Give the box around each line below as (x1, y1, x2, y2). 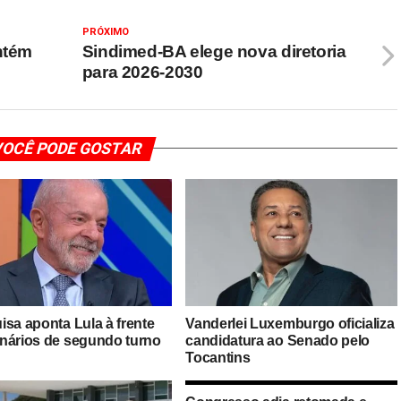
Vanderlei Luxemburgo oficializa (185, 315, 395, 331)
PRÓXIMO (81, 25, 129, 38)
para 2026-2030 (81, 62, 203, 81)
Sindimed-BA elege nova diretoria (81, 41, 346, 61)
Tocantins (185, 349, 251, 365)
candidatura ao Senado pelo (185, 332, 370, 348)
